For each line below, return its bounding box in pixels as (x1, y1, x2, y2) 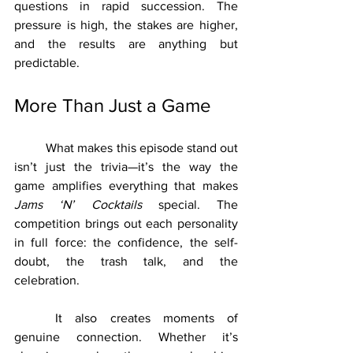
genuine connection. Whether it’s (14, 329, 238, 344)
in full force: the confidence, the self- (14, 235, 238, 249)
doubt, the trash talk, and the (14, 254, 238, 268)
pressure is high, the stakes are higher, (14, 17, 238, 32)
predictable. (14, 55, 80, 69)
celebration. (14, 273, 80, 287)
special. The (141, 197, 238, 211)
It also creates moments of (14, 310, 56, 325)
